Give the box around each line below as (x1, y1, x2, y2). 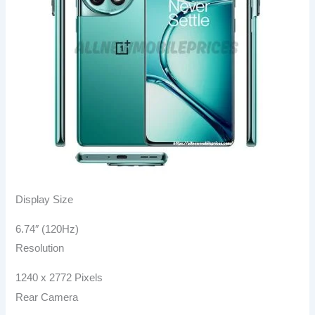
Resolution (15, 243, 65, 255)
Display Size (15, 194, 74, 206)
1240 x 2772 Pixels (15, 272, 103, 284)
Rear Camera (15, 291, 79, 303)
